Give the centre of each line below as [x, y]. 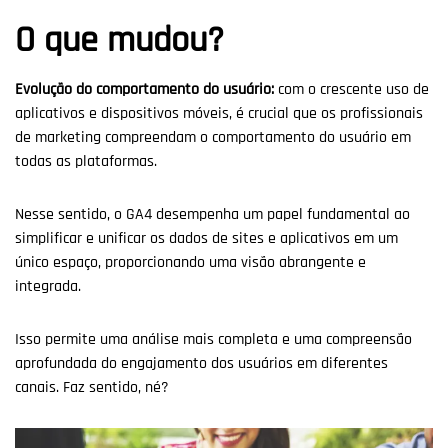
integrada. [50, 286]
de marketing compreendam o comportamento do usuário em [213, 137]
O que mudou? [119, 40]
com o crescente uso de [351, 89]
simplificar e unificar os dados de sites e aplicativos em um [206, 238]
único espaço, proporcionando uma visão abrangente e [190, 262]
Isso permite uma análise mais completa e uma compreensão [213, 339]
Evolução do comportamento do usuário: [144, 89]
